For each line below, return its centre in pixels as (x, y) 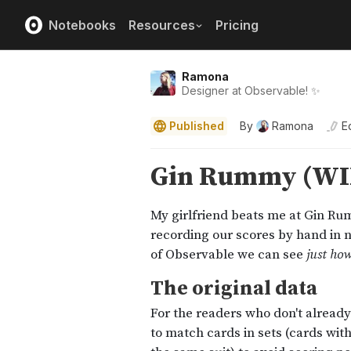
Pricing (237, 25)
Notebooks (82, 25)
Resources (162, 25)
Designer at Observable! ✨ (251, 90)
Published (197, 126)
